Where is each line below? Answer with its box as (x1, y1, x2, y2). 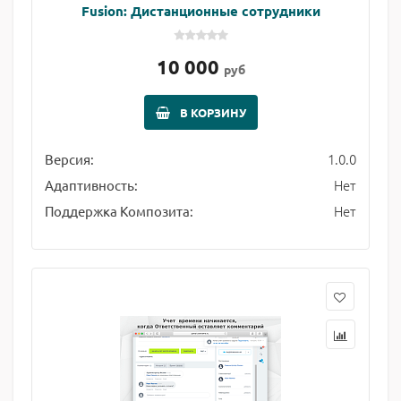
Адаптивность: (45, 176, 138, 193)
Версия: (45, 150, 94, 167)
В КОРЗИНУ (179, 105, 246, 120)
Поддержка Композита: (45, 202, 193, 219)
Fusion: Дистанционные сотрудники (81, 2, 320, 20)
